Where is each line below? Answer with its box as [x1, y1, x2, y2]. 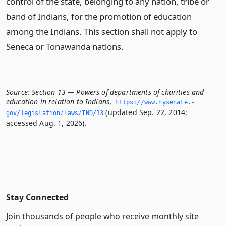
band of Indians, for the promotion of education [6, 11, 192, 22]
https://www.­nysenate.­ [115, 99, 195, 106]
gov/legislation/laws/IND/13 [6, 109, 104, 117]
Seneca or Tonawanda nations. [6, 41, 124, 52]
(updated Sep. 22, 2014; [103, 107, 188, 117]
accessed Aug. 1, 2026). [6, 118, 87, 128]
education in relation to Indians [6, 97, 110, 106]
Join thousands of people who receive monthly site [6, 211, 199, 222]
